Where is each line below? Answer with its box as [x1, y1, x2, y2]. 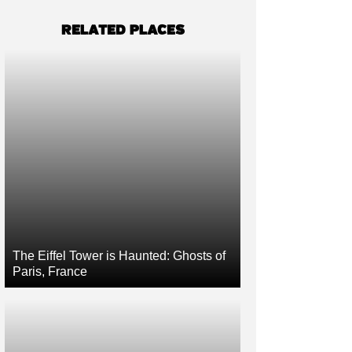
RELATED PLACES [60, 22, 185, 38]
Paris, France [13, 265, 87, 278]
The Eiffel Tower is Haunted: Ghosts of [13, 249, 225, 262]
